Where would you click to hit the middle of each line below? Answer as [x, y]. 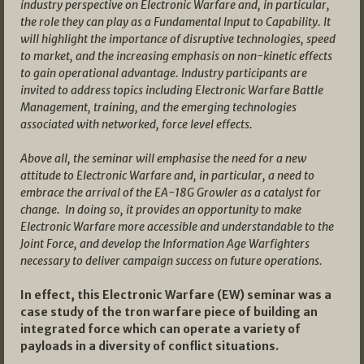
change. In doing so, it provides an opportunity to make [161, 209]
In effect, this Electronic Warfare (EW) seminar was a [176, 295]
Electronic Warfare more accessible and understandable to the [177, 226]
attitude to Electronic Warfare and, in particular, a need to [167, 175]
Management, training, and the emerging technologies [158, 107]
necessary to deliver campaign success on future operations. [171, 260]
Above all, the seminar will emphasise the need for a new [163, 158]
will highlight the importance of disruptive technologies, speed [178, 39]
